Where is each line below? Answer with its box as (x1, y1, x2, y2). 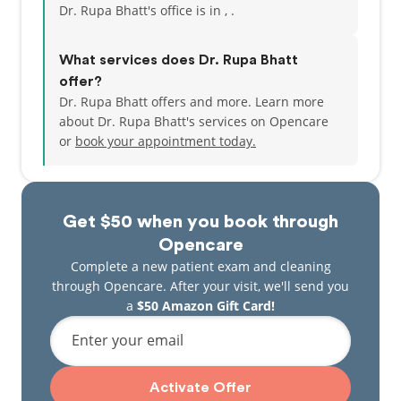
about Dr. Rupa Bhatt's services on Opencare (59, 113, 328, 130)
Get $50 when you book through (63, 213, 338, 231)
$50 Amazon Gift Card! (137, 297, 275, 314)
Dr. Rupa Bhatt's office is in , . (59, 2, 235, 19)
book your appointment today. (75, 132, 256, 149)
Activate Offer (149, 380, 252, 395)
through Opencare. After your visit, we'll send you (52, 277, 349, 294)
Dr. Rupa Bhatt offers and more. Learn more (59, 93, 324, 110)
